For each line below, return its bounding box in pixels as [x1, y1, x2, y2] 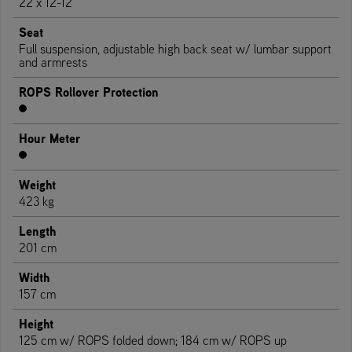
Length [19, 222, 56, 240]
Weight [19, 175, 56, 193]
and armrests [19, 53, 87, 70]
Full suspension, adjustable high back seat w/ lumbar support [19, 40, 332, 57]
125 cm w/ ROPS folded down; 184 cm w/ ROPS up [19, 332, 287, 348]
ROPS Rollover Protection [19, 82, 159, 101]
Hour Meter [19, 129, 80, 147]
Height [19, 314, 53, 332]
